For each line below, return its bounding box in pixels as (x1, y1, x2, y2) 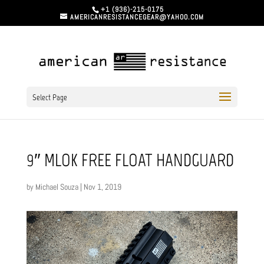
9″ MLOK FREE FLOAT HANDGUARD (26, 149, 234, 171)
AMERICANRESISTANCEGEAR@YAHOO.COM (70, 12, 204, 22)
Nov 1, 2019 (83, 181, 121, 192)
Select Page (32, 92, 67, 103)
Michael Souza (35, 181, 78, 192)
